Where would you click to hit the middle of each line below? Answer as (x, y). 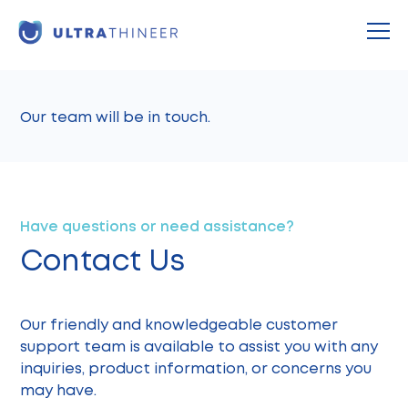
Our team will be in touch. (116, 118)
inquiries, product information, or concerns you (196, 369)
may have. (59, 391)
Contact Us (103, 263)
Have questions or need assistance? (158, 228)
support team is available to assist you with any (199, 347)
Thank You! (99, 53)
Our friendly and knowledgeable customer (179, 326)
